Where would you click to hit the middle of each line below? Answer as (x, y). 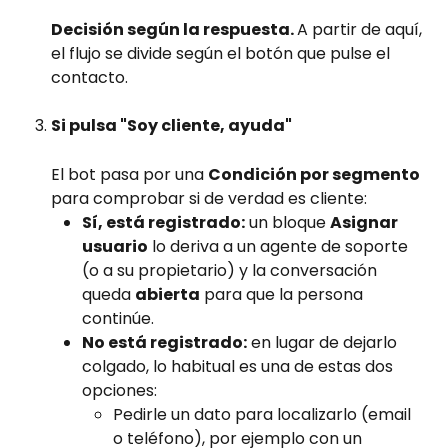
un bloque (287, 223)
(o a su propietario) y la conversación (231, 271)
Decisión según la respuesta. (174, 29)
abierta (167, 295)
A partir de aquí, (361, 29)
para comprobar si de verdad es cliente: (209, 199)
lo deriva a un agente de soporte (280, 247)
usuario (115, 247)
